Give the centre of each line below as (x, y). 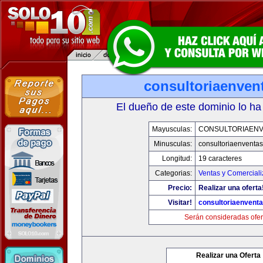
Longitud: (177, 159)
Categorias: (173, 173)
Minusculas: (173, 144)
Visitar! (180, 203)
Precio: (180, 188)
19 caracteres (220, 159)
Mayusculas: (172, 129)
